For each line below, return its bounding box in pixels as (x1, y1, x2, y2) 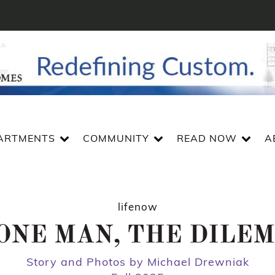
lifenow (117, 199, 158, 213)
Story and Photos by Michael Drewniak (26, 254, 249, 269)
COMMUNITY (82, 132, 149, 145)
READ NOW (176, 132, 237, 145)
